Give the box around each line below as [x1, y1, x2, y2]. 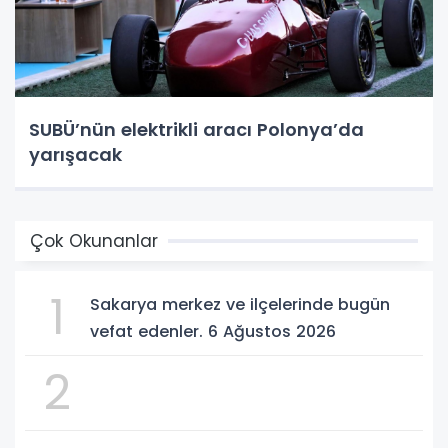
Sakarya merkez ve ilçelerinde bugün [90, 292, 390, 316]
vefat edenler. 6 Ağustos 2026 [90, 319, 336, 343]
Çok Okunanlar [30, 228, 158, 253]
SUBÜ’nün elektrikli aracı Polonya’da [29, 116, 364, 142]
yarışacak [29, 141, 122, 167]
